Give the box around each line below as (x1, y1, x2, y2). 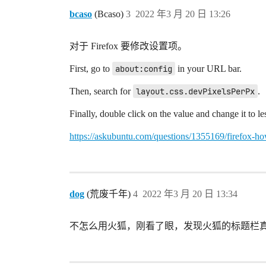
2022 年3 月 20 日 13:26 (135, 8, 230, 19)
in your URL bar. (175, 63, 242, 74)
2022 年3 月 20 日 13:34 (142, 188, 237, 199)
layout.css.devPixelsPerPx (136, 85, 255, 97)
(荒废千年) (87, 188, 133, 199)
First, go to (69, 63, 112, 74)
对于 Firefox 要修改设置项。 (69, 40, 187, 51)
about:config (115, 63, 172, 74)
